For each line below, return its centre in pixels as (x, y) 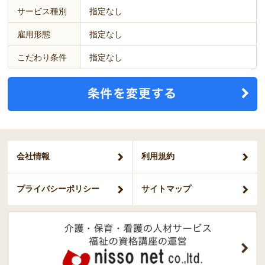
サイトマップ (166, 188)
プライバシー (42, 188)
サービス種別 (42, 12)
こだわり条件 (42, 58)
